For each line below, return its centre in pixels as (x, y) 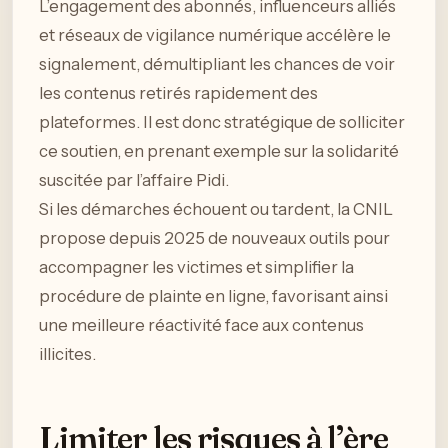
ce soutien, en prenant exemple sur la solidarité (219, 150)
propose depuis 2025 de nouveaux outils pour (214, 237)
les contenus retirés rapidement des (178, 92)
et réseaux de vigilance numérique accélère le (215, 34)
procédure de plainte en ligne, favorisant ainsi (213, 295)
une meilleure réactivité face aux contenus (201, 324)
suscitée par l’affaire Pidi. (134, 179)
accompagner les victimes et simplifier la (196, 266)
